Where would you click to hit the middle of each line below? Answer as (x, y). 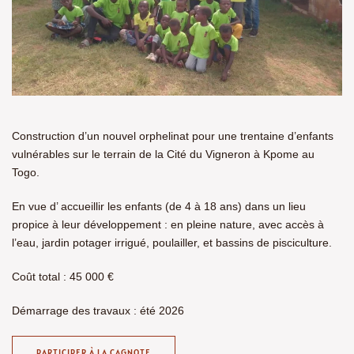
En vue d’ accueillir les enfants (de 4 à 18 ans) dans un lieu (159, 207)
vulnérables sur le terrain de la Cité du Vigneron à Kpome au (163, 154)
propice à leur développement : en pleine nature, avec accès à (168, 225)
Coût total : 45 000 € (63, 277)
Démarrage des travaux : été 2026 (98, 311)
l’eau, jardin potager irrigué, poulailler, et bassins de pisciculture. (172, 243)
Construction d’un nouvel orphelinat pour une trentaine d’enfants (173, 136)
